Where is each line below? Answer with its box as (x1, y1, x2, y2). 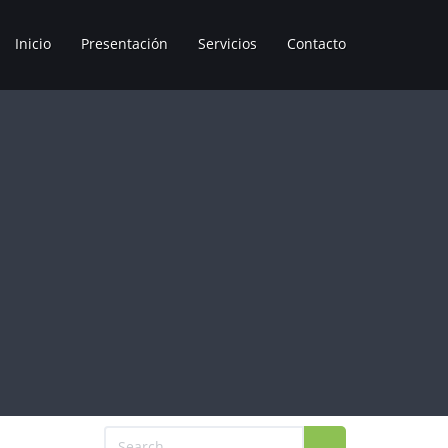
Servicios (198, 34, 257, 53)
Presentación (81, 34, 168, 53)
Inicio (15, 34, 51, 53)
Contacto (287, 34, 346, 53)
